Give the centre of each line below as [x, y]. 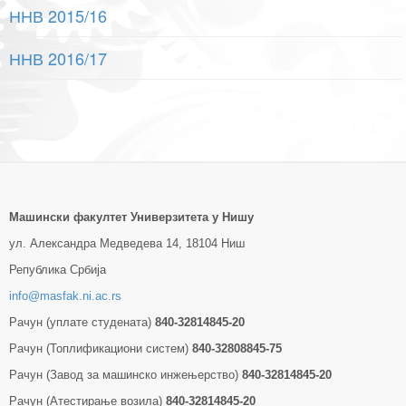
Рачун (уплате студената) [82, 322]
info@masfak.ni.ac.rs [65, 296]
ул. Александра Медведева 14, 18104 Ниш [127, 243]
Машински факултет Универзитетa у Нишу [131, 217]
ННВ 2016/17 [58, 58]
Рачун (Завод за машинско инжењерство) [126, 375]
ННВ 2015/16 [58, 15]
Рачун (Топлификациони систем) [101, 348]
